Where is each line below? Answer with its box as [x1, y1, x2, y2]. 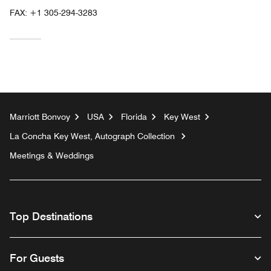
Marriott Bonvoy [10, 112, 70, 122]
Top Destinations [10, 210, 93, 223]
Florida [121, 112, 147, 122]
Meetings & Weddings [10, 151, 94, 161]
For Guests [10, 252, 64, 265]
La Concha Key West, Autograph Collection [10, 131, 175, 142]
